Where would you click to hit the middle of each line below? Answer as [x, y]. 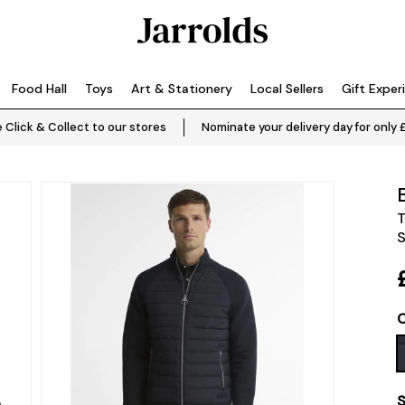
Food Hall [39, 89]
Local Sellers [287, 89]
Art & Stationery [182, 89]
